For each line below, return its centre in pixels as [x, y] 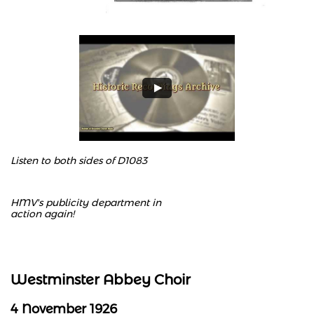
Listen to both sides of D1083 [79, 161]
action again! [42, 214]
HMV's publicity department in [86, 203]
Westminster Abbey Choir [101, 280]
